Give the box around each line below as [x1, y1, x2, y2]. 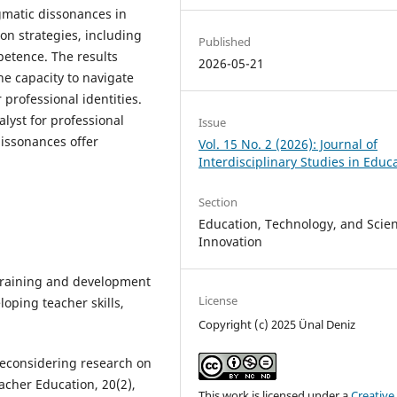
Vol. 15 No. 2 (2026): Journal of [198, 135, 378, 152]
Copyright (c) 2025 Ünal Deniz [198, 315, 356, 332]
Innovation [198, 232, 263, 250]
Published [198, 33, 252, 50]
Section [198, 193, 238, 210]
